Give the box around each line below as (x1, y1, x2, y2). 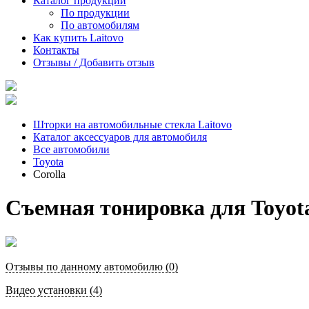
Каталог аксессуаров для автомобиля (33, 131, 207, 143)
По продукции (61, 7, 130, 19)
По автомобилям (61, 19, 139, 31)
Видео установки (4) (6, 283, 102, 296)
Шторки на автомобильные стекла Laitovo (33, 119, 232, 130)
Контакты (33, 44, 79, 56)
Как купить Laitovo (33, 32, 123, 43)
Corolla (33, 168, 66, 180)
